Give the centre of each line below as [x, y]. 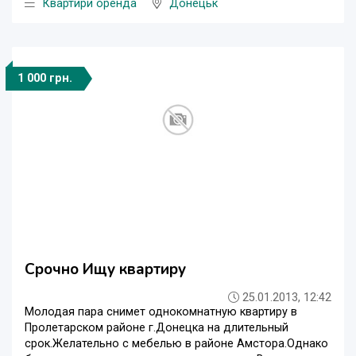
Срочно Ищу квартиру [105, 270]
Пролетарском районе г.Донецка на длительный [157, 328]
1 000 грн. [45, 79]
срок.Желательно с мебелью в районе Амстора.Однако [176, 344]
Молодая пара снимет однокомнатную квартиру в [161, 312]
